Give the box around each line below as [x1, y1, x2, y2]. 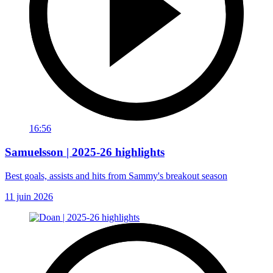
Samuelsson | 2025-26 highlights [5, 145, 165, 158]
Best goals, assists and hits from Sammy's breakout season [5, 170, 227, 181]
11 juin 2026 [5, 191, 53, 202]
